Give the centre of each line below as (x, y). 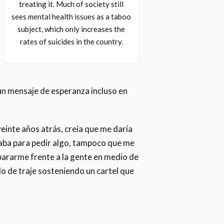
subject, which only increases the (71, 29)
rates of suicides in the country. (71, 41)
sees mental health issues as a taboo (71, 16)
